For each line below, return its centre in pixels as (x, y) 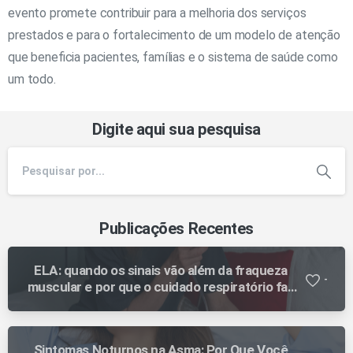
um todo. (32, 79)
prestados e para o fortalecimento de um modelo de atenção (174, 35)
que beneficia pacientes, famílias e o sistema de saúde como (173, 57)
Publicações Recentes (176, 228)
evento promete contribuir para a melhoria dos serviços (157, 13)
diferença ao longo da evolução (161, 303)
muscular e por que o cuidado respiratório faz (161, 286)
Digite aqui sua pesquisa (176, 129)
